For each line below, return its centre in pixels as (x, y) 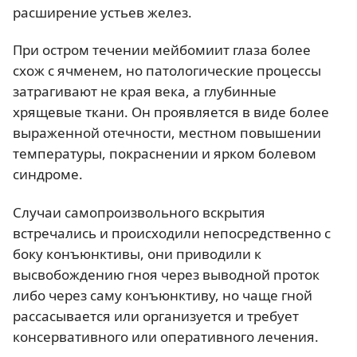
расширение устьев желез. (102, 13)
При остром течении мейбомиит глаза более (162, 50)
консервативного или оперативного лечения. (166, 336)
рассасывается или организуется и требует (156, 316)
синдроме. (48, 175)
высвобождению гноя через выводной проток (166, 274)
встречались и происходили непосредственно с (172, 233)
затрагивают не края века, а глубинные (145, 92)
